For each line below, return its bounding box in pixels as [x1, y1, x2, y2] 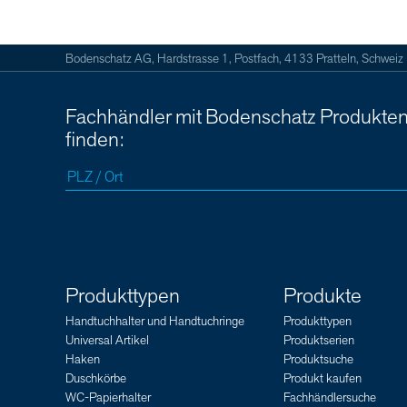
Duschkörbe [65, 369, 126, 387]
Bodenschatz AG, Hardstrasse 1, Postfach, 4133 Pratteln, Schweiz [65, 50, 403, 68]
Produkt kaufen [283, 369, 362, 387]
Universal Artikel [65, 331, 149, 349]
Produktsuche [283, 350, 353, 368]
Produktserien [283, 331, 354, 349]
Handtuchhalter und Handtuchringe [65, 312, 244, 330]
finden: [65, 126, 124, 154]
